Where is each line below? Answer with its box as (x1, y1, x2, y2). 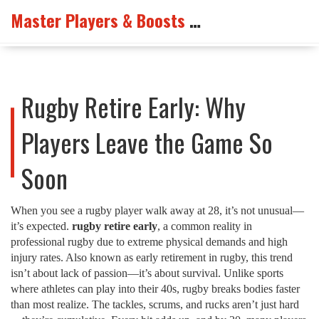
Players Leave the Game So (21, 123, 273, 161)
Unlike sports (221, 267, 283, 279)
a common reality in (163, 220, 252, 232)
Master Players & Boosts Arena (189, 7, 201, 33)
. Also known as (61, 251, 136, 263)
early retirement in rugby (136, 251, 246, 263)
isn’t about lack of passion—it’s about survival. (11, 267, 221, 279)
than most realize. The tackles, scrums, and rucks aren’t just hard (11, 298, 299, 310)
